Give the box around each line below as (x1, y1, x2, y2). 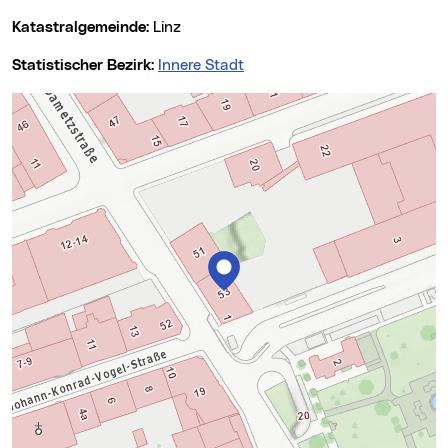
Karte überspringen (11, 95, 145, 110)
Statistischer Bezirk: (21, 58, 158, 73)
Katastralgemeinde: (21, 20, 153, 35)
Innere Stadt (158, 58, 244, 73)
